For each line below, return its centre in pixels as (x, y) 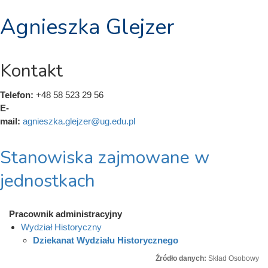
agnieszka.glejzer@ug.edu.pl (79, 121)
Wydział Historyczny (61, 227)
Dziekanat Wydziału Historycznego (106, 240)
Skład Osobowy (234, 258)
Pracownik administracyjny (66, 214)
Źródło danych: (182, 258)
